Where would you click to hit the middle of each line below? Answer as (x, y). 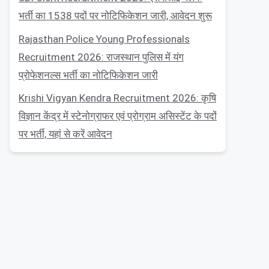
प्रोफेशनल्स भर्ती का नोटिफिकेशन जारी (88, 75)
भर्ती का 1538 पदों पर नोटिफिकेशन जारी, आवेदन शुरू (115, 16)
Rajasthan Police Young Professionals (104, 39)
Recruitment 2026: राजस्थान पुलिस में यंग (101, 57)
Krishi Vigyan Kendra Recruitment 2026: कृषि (117, 98)
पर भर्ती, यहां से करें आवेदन (65, 134)
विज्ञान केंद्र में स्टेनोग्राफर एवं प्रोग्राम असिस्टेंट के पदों (118, 116)
